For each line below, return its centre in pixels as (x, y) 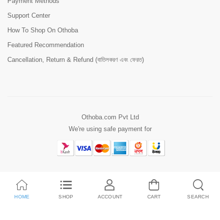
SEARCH (198, 196)
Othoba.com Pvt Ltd (110, 117)
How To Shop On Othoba (43, 30)
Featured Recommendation (46, 45)
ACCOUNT (110, 196)
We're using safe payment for (110, 129)
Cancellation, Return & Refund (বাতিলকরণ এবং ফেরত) (76, 59)
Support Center (29, 15)
